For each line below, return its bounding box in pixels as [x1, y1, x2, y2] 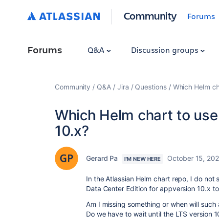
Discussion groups [131, 44, 200, 55]
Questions [135, 83, 167, 91]
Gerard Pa [86, 154, 118, 162]
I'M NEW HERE [124, 155, 161, 162]
